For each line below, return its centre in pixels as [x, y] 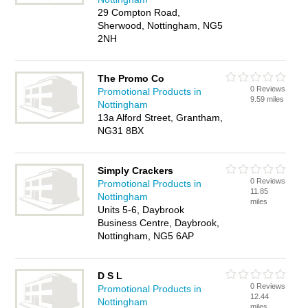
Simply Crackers [136, 170]
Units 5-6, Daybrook [141, 210]
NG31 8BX [121, 131]
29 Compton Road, [139, 12]
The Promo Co [131, 78]
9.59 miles [267, 99]
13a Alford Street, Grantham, [161, 118]
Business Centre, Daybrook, [159, 223]
